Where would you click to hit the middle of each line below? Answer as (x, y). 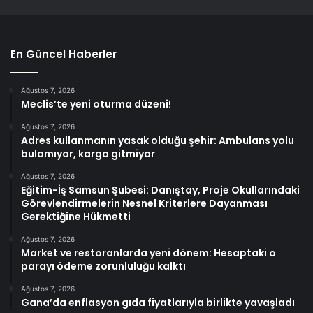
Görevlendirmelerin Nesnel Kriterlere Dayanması (144, 204)
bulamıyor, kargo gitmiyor (88, 154)
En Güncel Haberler (64, 54)
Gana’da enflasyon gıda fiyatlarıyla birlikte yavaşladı (158, 303)
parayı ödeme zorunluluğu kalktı (103, 267)
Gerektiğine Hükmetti (76, 217)
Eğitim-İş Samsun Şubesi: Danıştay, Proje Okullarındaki (160, 190)
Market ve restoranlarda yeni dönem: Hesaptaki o (148, 253)
